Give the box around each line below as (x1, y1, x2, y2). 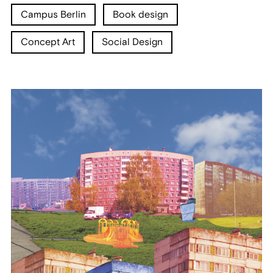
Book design (113, 8, 169, 21)
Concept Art (20, 36, 75, 49)
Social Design (102, 36, 163, 49)
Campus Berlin (20, 8, 86, 21)
